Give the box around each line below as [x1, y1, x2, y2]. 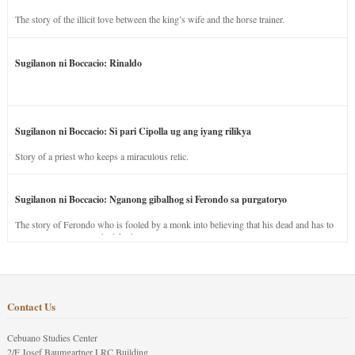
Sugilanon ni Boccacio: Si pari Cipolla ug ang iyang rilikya [14, 124, 251, 138]
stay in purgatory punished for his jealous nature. [14, 230, 198, 243]
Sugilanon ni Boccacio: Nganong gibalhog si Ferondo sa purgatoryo [14, 192, 287, 206]
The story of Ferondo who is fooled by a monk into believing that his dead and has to [14, 217, 334, 231]
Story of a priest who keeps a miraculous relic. [14, 149, 189, 162]
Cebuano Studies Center [6, 331, 97, 345]
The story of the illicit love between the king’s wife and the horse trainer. [14, 13, 284, 26]
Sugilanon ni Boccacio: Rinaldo [14, 55, 142, 70]
